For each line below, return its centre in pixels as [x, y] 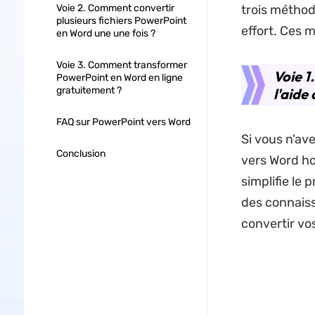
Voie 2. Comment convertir [115, 8]
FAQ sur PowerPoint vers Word [123, 122]
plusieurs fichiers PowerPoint [121, 21]
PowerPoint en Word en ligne [119, 78]
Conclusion [81, 154]
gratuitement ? [89, 90]
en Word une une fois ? [105, 33]
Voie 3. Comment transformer [121, 65]
